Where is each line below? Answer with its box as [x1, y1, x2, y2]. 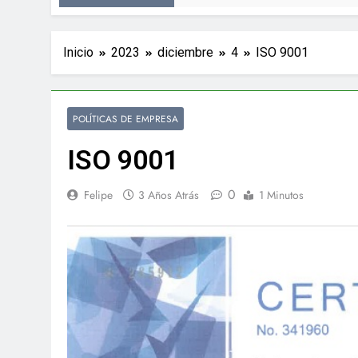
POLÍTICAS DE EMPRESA [73, 111, 178, 125]
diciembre [157, 44, 213, 60]
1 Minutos [259, 186, 304, 203]
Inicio [63, 44, 93, 60]
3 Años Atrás [138, 186, 199, 203]
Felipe [84, 186, 113, 203]
